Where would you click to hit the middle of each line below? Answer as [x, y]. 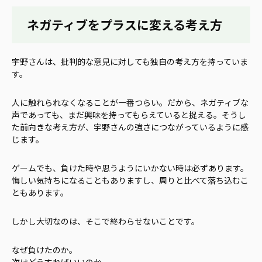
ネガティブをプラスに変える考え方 [125, 24]
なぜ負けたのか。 [44, 249]
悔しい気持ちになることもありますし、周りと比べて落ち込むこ [130, 180]
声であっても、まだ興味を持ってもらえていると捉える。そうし [129, 114]
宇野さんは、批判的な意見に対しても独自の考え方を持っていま [130, 61]
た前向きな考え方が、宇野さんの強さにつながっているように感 [130, 127]
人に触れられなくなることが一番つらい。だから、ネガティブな [130, 102]
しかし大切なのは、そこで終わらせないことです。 [106, 221]
